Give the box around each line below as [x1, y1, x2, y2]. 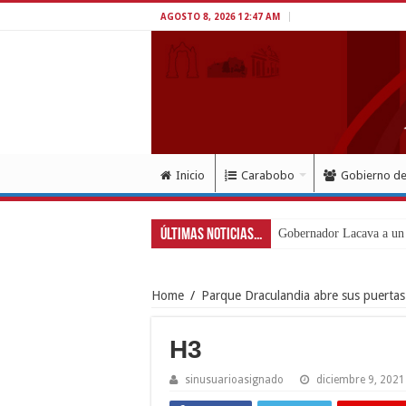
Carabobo [241, 168, 295, 182]
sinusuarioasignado [185, 372, 284, 386]
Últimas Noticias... [160, 226, 262, 244]
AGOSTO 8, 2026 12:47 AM [160, 12, 280, 22]
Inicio [176, 168, 205, 182]
